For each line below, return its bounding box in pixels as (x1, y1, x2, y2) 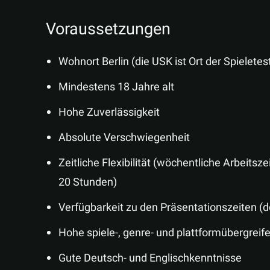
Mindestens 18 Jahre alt (58, 79, 174, 95)
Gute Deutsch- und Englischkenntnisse (58, 250, 242, 266)
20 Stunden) (58, 174, 117, 190)
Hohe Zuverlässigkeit (58, 104, 160, 121)
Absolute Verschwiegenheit (58, 130, 190, 146)
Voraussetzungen (46, 19, 171, 39)
